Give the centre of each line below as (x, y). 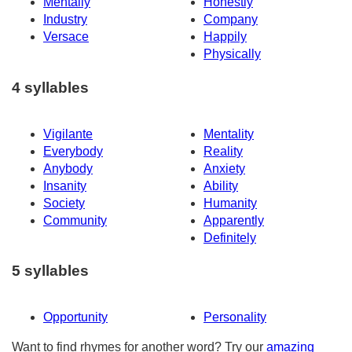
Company (231, 20)
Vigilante (68, 134)
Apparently (234, 220)
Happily (225, 37)
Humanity (230, 203)
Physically (232, 54)
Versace (66, 37)
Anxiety (224, 168)
